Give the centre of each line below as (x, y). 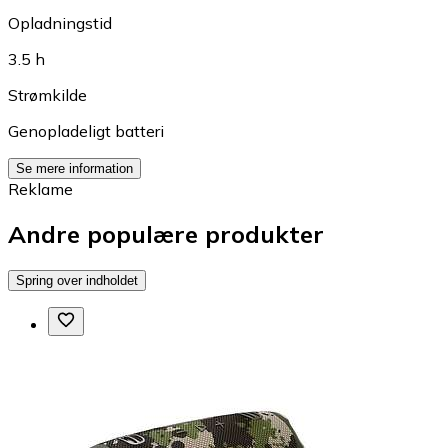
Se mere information (74, 169)
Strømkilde (47, 95)
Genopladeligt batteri (86, 131)
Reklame (40, 189)
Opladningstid (60, 23)
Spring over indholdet (77, 280)
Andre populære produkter (166, 233)
